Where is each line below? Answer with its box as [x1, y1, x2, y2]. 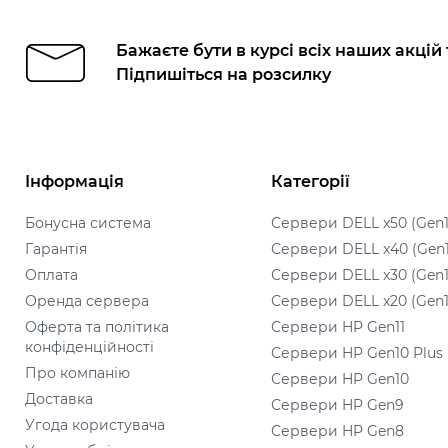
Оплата [25, 266, 78, 284]
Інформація [25, 172, 124, 191]
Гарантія [25, 240, 87, 258]
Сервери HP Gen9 [271, 396, 405, 414]
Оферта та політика [25, 318, 169, 336]
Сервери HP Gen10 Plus [271, 344, 444, 362]
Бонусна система [25, 214, 151, 232]
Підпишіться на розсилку [116, 65, 331, 84]
